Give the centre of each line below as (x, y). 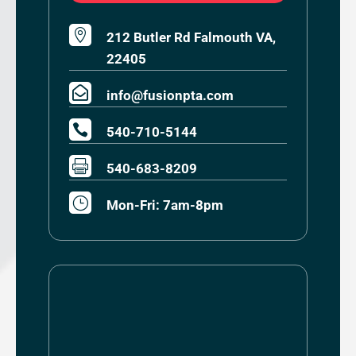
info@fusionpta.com (170, 95)
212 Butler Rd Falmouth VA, (191, 37)
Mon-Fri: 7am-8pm (164, 205)
